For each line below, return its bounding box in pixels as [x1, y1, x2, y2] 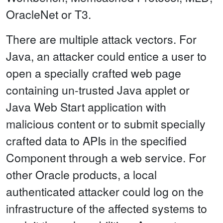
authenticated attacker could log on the [6, 183, 204, 200]
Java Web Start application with [6, 99, 166, 115]
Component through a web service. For [6, 149, 206, 166]
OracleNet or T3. [6, 6, 91, 23]
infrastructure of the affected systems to [6, 200, 207, 217]
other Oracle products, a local [6, 166, 157, 183]
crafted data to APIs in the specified [6, 132, 187, 149]
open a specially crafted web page [6, 65, 181, 82]
